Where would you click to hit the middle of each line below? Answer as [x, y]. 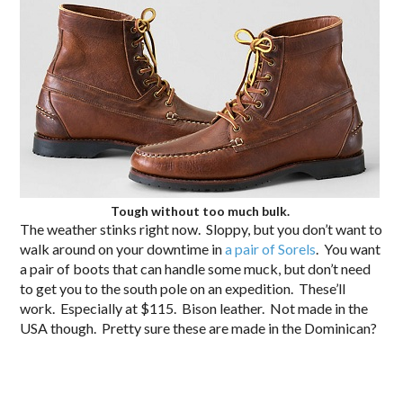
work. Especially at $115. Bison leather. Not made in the [194, 308]
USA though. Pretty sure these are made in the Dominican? [199, 327]
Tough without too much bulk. [200, 210]
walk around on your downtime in [123, 248]
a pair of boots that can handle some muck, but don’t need [196, 268]
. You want [349, 248]
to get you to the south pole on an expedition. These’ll [183, 288]
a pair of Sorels [271, 248]
